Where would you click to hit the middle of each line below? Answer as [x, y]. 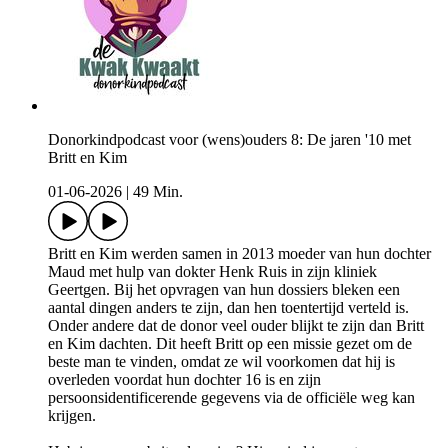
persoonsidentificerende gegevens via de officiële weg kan [231, 398]
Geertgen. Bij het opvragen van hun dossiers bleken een [224, 290]
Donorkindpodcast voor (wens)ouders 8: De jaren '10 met [229, 140]
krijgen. [72, 416]
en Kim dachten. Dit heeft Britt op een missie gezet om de [230, 344]
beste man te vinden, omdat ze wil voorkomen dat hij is [221, 362]
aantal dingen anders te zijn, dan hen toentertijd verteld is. [228, 308]
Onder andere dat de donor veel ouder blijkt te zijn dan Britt [236, 326]
